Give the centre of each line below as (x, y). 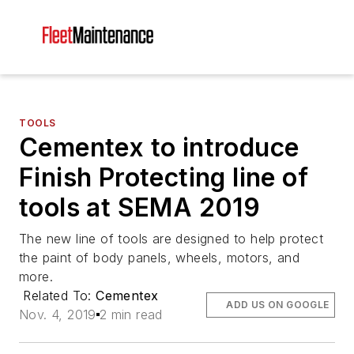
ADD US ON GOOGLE (278, 305)
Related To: (60, 296)
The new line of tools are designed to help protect (171, 239)
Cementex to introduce (159, 147)
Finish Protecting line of (164, 177)
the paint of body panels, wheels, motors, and (159, 258)
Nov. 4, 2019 (58, 314)
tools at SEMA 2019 (140, 207)
